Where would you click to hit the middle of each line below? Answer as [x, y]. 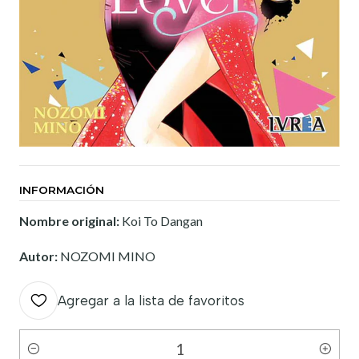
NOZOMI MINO [108, 256]
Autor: [40, 256]
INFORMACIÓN [62, 190]
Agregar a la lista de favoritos [151, 300]
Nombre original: [71, 220]
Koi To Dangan [162, 220]
